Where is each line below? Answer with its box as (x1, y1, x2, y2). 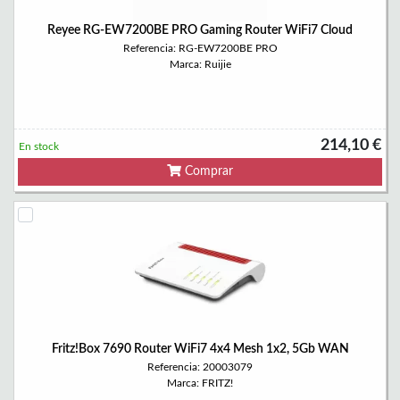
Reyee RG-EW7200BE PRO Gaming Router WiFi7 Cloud (47, 24, 353, 37)
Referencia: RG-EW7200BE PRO (122, 43, 278, 54)
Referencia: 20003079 (147, 362, 253, 372)
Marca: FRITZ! (167, 378, 233, 388)
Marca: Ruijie (169, 59, 231, 70)
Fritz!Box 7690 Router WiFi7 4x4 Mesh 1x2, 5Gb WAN (51, 343, 349, 355)
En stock (19, 141, 59, 152)
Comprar (181, 165, 233, 178)
